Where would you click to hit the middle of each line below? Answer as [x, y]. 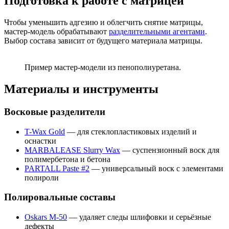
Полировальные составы [60, 197]
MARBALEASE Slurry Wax [72, 150]
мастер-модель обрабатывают [56, 32]
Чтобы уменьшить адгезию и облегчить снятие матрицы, [104, 22]
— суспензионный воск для [170, 150]
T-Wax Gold [45, 131]
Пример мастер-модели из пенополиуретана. [103, 67]
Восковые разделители [55, 111]
